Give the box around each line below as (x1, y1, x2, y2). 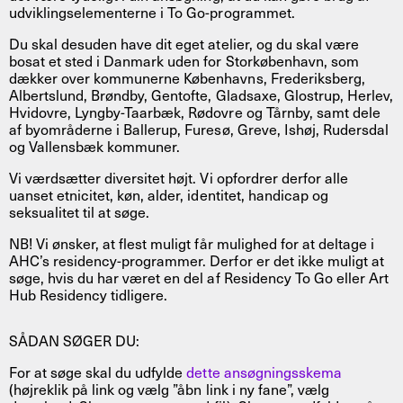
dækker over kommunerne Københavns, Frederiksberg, (9, 66, 365, 88)
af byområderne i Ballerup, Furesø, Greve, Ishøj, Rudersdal (9, 117, 389, 139)
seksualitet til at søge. (9, 200, 150, 222)
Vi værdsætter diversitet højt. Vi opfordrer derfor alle (9, 166, 348, 188)
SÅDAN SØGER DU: (9, 328, 140, 351)
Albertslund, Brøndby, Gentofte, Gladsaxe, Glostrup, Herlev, (9, 83, 393, 105)
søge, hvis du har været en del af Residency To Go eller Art (9, 265, 389, 288)
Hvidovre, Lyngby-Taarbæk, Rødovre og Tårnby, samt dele (9, 100, 381, 122)
